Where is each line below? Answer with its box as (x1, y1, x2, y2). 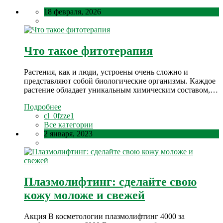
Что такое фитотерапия (24, 44, 153, 57)
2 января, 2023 (44, 129, 93, 138)
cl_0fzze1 (44, 111, 74, 120)
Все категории (44, 120, 93, 129)
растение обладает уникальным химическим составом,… (24, 85, 218, 94)
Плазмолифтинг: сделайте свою (24, 175, 197, 188)
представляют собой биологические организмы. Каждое (24, 76, 216, 85)
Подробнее (24, 102, 61, 111)
